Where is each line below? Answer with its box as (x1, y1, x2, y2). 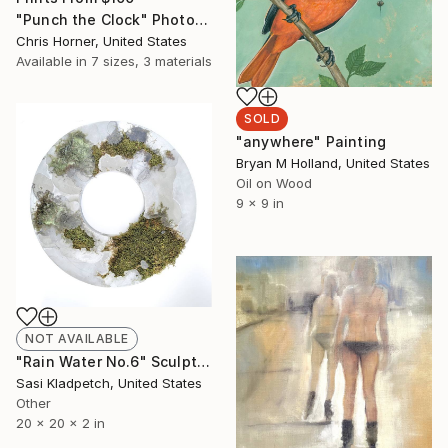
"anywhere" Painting (236, 132, 387, 150)
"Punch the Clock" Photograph (194, 10, 208, 28)
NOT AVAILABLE (25, 330, 129, 346)
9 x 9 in (236, 194, 284, 211)
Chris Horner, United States (16, 32, 187, 49)
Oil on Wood (236, 174, 312, 191)
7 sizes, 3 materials (91, 52, 212, 69)
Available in (16, 52, 91, 69)
